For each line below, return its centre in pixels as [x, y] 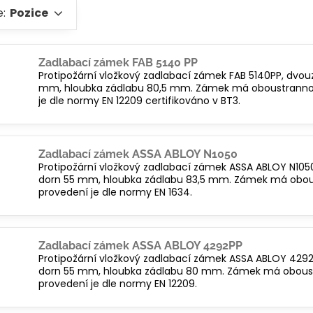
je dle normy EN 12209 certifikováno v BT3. [140, 101]
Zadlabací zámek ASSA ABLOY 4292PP [141, 246]
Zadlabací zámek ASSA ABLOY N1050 [138, 154]
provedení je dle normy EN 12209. [118, 284]
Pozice [29, 13]
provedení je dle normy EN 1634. [116, 192]
